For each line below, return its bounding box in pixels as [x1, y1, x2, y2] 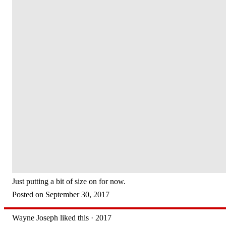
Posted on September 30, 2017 [12, 190, 109, 199]
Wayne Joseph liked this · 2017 [12, 213, 111, 222]
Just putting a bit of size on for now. [12, 177, 126, 186]
